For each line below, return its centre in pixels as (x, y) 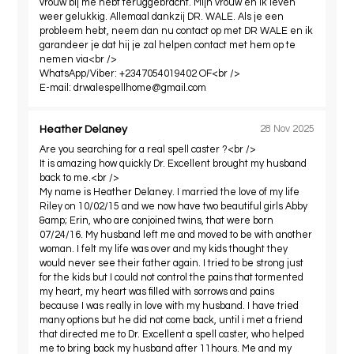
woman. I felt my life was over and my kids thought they (164, 249)
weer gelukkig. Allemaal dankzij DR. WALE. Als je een (162, 17)
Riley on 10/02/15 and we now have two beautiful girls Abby (174, 206)
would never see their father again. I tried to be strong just (172, 263)
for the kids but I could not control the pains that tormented (172, 277)
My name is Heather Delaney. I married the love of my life (170, 192)
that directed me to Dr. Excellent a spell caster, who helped (172, 334)
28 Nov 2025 (287, 130)
